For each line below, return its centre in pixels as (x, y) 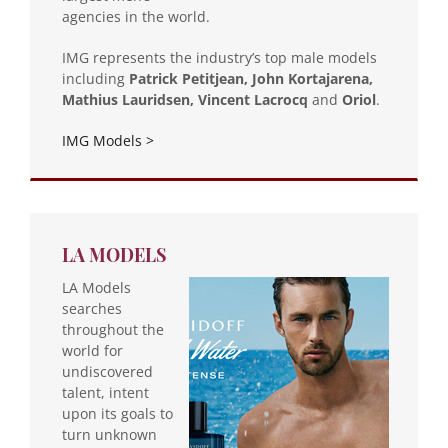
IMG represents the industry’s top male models (219, 57)
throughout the (113, 329)
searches (92, 308)
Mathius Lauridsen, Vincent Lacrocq (185, 99)
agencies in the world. (136, 16)
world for (92, 350)
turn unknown (109, 434)
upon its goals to (117, 413)
